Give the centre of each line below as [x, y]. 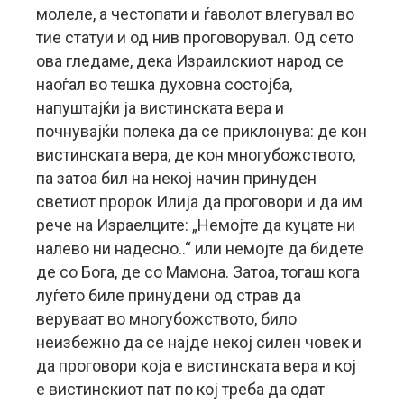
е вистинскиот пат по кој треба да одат [180, 389]
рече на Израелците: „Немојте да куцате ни [196, 225]
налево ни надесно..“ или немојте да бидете [200, 248]
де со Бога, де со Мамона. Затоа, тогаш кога [198, 272]
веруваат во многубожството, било [166, 319]
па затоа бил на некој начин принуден [176, 178]
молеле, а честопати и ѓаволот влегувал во [195, 14]
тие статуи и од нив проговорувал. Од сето [195, 37]
